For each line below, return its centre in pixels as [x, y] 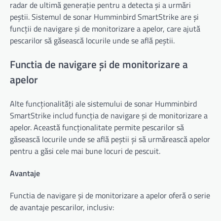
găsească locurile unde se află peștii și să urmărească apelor [110, 139]
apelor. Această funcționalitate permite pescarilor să [97, 127]
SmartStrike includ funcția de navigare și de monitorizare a [109, 115]
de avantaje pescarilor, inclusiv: [62, 207]
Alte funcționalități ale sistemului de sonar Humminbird [103, 103]
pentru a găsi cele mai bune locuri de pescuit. [85, 151]
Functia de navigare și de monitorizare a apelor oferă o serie [110, 196]
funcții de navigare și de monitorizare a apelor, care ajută [105, 29]
